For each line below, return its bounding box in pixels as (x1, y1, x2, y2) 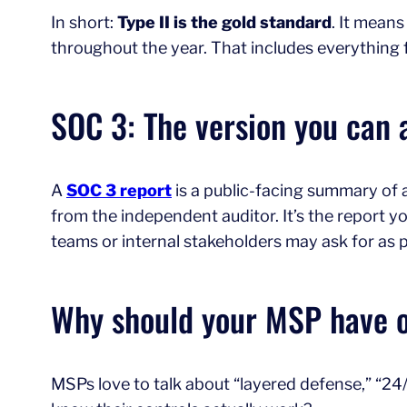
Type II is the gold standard (117, 12, 332, 32)
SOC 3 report (66, 180, 172, 200)
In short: (51, 12, 117, 32)
